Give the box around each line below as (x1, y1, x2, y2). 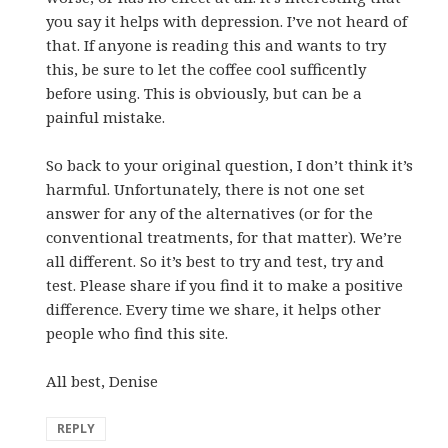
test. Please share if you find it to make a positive (46, 274, 404, 295)
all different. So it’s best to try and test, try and (46, 250, 385, 271)
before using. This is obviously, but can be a (46, 82, 363, 103)
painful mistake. (46, 106, 166, 127)
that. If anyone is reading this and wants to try (46, 34, 387, 55)
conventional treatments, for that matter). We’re (46, 226, 403, 247)
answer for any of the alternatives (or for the (46, 202, 374, 223)
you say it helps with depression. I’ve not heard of (46, 10, 408, 31)
